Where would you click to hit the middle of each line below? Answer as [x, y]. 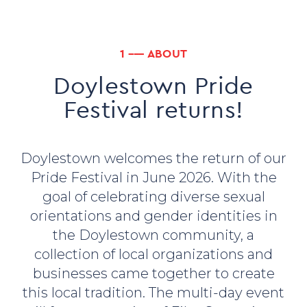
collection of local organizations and [153, 255]
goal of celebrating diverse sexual [153, 197]
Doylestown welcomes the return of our [153, 159]
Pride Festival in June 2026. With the [153, 178]
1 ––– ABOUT [153, 54]
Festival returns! [153, 109]
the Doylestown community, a [153, 235]
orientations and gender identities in [153, 216]
